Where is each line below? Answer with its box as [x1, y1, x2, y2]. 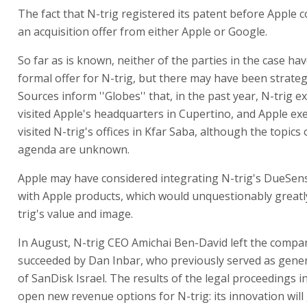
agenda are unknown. [18, 142, 130, 157]
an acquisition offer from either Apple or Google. [18, 24, 267, 39]
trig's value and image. [18, 206, 133, 221]
